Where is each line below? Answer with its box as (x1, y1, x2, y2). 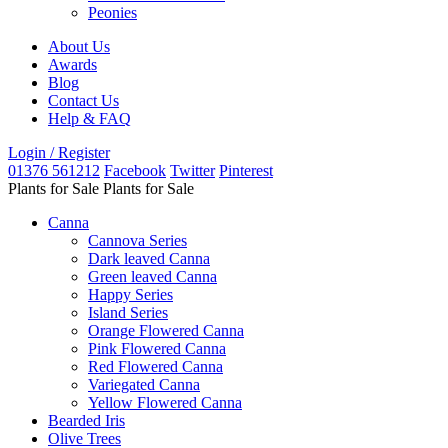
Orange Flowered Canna (88, 322, 244, 339)
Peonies (88, 4, 137, 21)
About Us (48, 38, 110, 55)
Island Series (88, 304, 168, 321)
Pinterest (219, 162, 273, 179)
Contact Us (48, 92, 119, 109)
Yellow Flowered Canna (88, 394, 242, 411)
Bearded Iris (48, 412, 125, 429)
